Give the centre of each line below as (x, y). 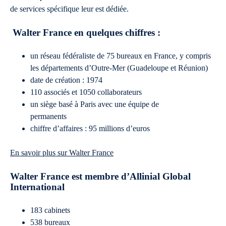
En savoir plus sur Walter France (62, 153)
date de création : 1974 (66, 80)
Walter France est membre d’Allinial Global (100, 176)
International (37, 187)
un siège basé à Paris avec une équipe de (95, 104)
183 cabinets (50, 210)
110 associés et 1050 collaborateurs (86, 92)
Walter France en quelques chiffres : (87, 33)
